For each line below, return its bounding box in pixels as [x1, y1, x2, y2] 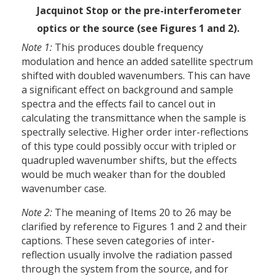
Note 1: [21, 41, 52, 55]
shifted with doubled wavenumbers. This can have [21, 69, 250, 83]
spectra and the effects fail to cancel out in [21, 97, 215, 111]
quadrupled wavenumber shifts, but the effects [21, 153, 237, 168]
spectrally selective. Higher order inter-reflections [21, 125, 249, 139]
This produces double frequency [52, 41, 203, 55]
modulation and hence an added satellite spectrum [21, 55, 253, 69]
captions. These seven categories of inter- [21, 234, 215, 248]
